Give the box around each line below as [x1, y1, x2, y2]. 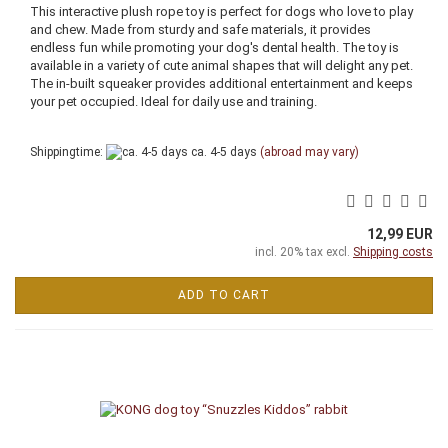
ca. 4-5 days [188, 145, 257, 159]
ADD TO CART [178, 288, 270, 303]
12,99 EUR [367, 226, 433, 243]
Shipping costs [353, 245, 433, 260]
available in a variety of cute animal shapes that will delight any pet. [30, 58, 413, 73]
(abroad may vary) [260, 145, 359, 159]
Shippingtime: [30, 145, 106, 159]
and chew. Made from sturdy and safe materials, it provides [30, 22, 371, 37]
